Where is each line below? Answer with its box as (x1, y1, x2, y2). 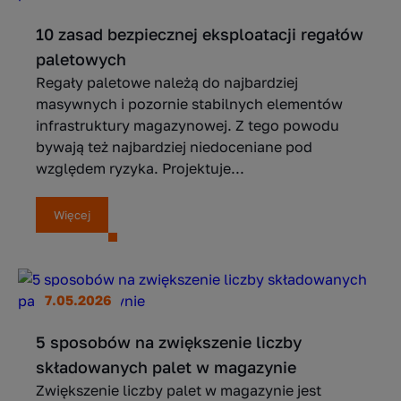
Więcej (54, 208, 90, 222)
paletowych (36, 49, 126, 69)
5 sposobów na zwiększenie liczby (36, 332, 302, 352)
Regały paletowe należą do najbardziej (36, 73, 298, 91)
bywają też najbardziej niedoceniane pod (36, 138, 312, 156)
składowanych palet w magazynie (36, 357, 296, 377)
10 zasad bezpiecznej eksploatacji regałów (36, 24, 363, 44)
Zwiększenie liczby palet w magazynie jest (36, 381, 321, 399)
